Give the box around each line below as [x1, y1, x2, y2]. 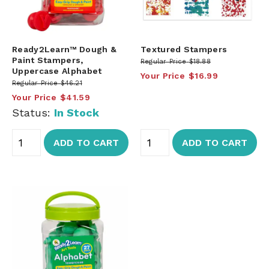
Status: [12, 106, 54, 119]
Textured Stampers [141, 44, 228, 54]
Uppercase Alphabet [12, 65, 102, 76]
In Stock [54, 106, 99, 119]
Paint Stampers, [12, 55, 83, 65]
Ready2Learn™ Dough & [12, 44, 117, 54]
